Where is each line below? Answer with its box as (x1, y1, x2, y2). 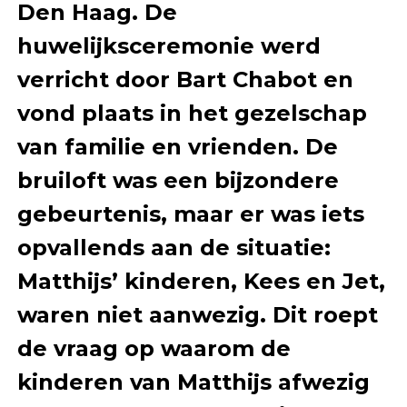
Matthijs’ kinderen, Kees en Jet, (16, 267, 385, 294)
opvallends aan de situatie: (16, 233, 331, 261)
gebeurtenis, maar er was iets (16, 200, 364, 227)
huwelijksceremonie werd (16, 32, 321, 59)
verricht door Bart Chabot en (16, 65, 353, 93)
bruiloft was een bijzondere (16, 166, 339, 194)
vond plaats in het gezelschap (16, 99, 367, 126)
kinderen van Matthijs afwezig (16, 368, 370, 395)
